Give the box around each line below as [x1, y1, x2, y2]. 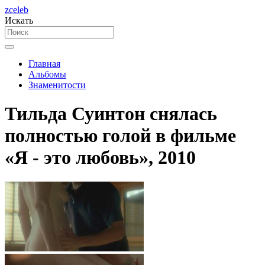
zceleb [5, 5, 28, 15]
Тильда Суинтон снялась [5, 103, 217, 125]
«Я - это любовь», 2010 [5, 147, 196, 169]
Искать [5, 15, 33, 25]
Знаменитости [28, 80, 86, 90]
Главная [28, 59, 60, 69]
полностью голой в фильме [5, 125, 236, 147]
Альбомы [28, 69, 66, 79]
